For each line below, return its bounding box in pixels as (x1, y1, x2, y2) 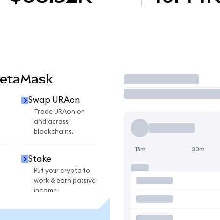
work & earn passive (34, 177, 96, 184)
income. (34, 187, 59, 194)
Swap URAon (28, 96, 80, 105)
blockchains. (34, 128, 74, 136)
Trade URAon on (34, 109, 85, 116)
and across (34, 118, 69, 126)
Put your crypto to (34, 167, 90, 174)
